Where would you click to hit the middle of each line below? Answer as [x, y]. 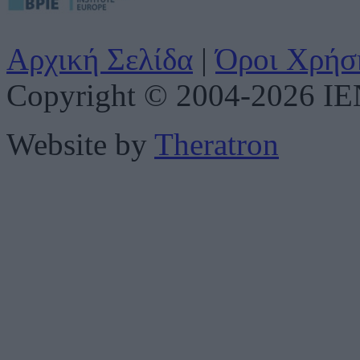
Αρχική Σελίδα [100, 59]
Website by [80, 144]
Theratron [217, 144]
